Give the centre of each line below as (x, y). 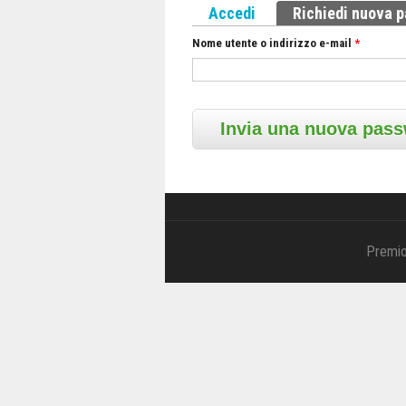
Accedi (232, 14)
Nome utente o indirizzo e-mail (273, 43)
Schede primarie (247, 13)
